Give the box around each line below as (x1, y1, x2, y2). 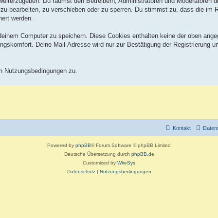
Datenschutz (67, 169, 95, 175)
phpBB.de (131, 151, 154, 157)
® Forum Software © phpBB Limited (91, 143, 171, 148)
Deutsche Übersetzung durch (64, 151, 131, 157)
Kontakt (173, 125, 191, 131)
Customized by (83, 160, 117, 166)
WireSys (117, 160, 135, 166)
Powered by (47, 143, 75, 148)
